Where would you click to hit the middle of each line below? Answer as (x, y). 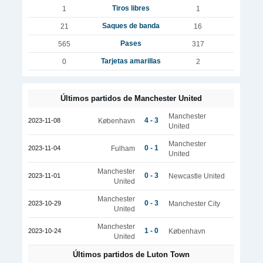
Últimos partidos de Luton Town (131, 254)
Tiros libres (131, 8)
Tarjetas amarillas (131, 61)
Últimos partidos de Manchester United (131, 98)
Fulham (123, 148)
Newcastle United (196, 176)
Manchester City (194, 203)
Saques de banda (131, 26)
